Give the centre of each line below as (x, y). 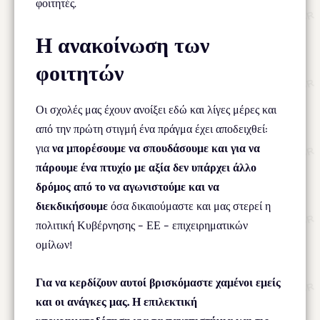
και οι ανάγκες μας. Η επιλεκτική (116, 301)
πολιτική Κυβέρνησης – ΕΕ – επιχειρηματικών (142, 225)
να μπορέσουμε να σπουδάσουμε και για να (156, 148)
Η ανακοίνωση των (122, 45)
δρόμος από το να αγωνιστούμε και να (127, 186)
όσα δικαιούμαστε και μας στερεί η (189, 206)
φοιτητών (80, 73)
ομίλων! (54, 244)
